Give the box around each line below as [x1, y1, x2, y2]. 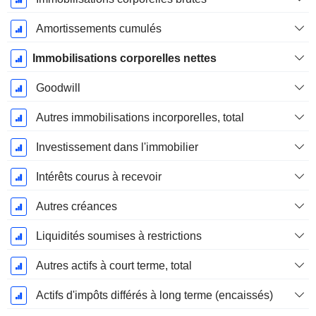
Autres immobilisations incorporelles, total [35, 111, 244, 124]
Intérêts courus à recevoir [35, 171, 162, 183]
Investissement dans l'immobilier [35, 141, 198, 154]
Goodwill [35, 82, 80, 95]
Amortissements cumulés [35, 23, 162, 35]
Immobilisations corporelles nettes [32, 52, 217, 65]
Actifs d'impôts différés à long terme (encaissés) [35, 289, 273, 302]
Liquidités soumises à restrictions [35, 230, 202, 243]
